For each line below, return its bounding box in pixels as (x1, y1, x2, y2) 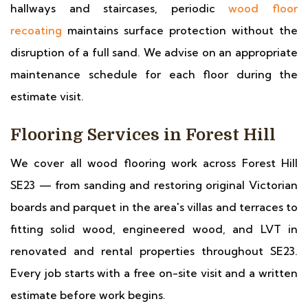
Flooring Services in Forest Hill (10, 125, 276, 144)
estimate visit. (10, 89, 84, 103)
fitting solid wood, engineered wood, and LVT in (10, 222, 298, 236)
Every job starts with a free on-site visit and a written (10, 266, 298, 280)
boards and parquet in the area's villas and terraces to (10, 200, 298, 214)
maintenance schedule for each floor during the (10, 67, 298, 81)
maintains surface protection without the (62, 23, 298, 37)
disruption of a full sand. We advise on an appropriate (10, 45, 298, 59)
